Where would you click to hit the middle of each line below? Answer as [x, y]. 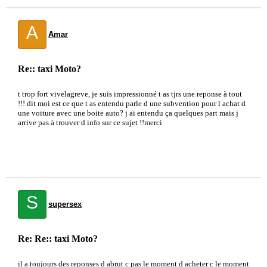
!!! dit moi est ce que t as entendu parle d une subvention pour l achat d [132, 103]
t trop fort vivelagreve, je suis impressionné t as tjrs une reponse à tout [130, 94]
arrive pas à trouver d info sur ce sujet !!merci [90, 122]
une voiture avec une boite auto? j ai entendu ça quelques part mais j [128, 113]
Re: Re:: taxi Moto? [58, 239]
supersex [65, 204]
